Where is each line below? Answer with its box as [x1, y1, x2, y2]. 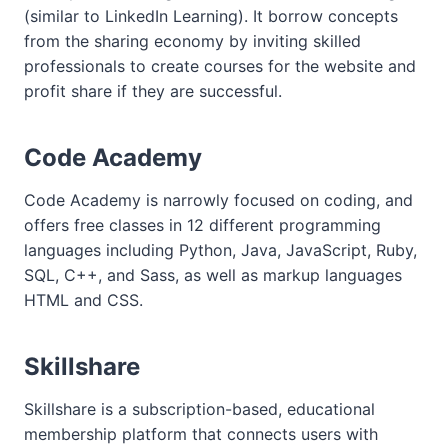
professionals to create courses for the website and [24, 56, 416, 76]
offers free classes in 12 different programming [24, 215, 381, 235]
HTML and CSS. [24, 290, 143, 310]
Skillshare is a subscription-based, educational [24, 399, 375, 419]
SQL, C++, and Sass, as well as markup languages [24, 265, 402, 285]
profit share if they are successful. [24, 81, 282, 101]
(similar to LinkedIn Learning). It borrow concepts [24, 6, 398, 26]
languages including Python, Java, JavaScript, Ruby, [24, 240, 417, 260]
